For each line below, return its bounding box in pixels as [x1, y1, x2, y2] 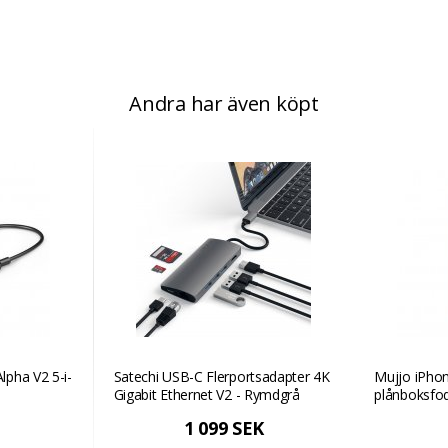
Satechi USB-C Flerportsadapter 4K [113, 367, 330, 386]
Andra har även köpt [129, 90, 319, 117]
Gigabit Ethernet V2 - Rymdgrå [113, 385, 300, 404]
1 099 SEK [183, 416, 265, 440]
